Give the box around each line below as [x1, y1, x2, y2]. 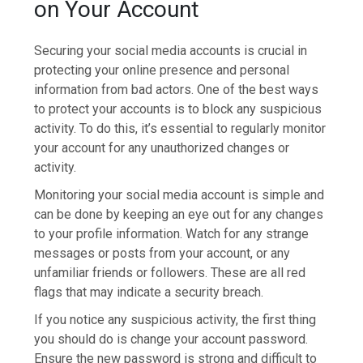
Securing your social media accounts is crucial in [34, 43, 308, 59]
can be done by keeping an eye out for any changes [34, 207, 324, 223]
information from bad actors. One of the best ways [34, 82, 319, 98]
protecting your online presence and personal [34, 62, 290, 79]
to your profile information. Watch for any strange [34, 226, 310, 242]
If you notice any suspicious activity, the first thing [34, 312, 317, 328]
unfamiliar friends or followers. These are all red [34, 265, 306, 281]
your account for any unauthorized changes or [34, 140, 290, 156]
